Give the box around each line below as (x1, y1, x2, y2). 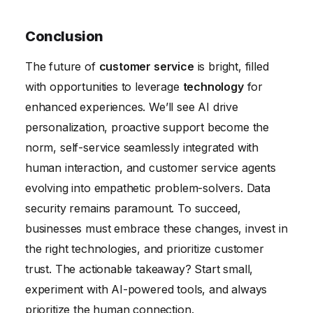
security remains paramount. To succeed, (25, 201, 242, 215)
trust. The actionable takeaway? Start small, (25, 261, 254, 276)
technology (182, 79, 244, 94)
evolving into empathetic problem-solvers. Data (25, 180, 270, 195)
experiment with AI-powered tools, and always (25, 282, 268, 296)
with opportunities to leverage (25, 79, 183, 94)
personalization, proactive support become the (25, 119, 270, 134)
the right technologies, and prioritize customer (25, 241, 264, 256)
